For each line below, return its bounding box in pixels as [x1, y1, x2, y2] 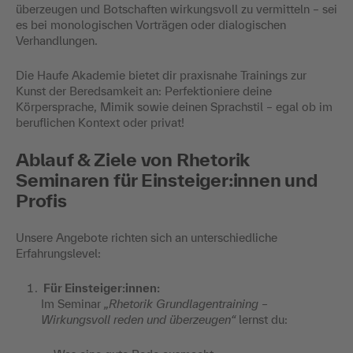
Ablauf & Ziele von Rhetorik [16, 148, 251, 170]
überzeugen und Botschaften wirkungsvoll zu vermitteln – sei [16, 2, 337, 16]
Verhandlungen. [16, 33, 98, 47]
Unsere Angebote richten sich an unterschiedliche [16, 230, 277, 244]
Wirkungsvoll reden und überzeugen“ [41, 312, 236, 326]
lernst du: [236, 312, 288, 326]
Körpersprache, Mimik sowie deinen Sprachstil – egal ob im [16, 99, 333, 113]
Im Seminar [41, 296, 104, 310]
